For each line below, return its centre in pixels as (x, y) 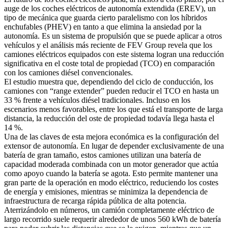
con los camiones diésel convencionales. (68, 72)
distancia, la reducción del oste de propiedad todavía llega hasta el (109, 118)
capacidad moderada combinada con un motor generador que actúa (111, 164)
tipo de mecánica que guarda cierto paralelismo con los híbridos (106, 17)
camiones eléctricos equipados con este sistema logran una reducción (114, 54)
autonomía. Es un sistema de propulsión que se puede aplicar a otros (113, 36)
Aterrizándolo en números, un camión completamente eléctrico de (109, 210)
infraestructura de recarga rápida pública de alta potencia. (95, 201)
